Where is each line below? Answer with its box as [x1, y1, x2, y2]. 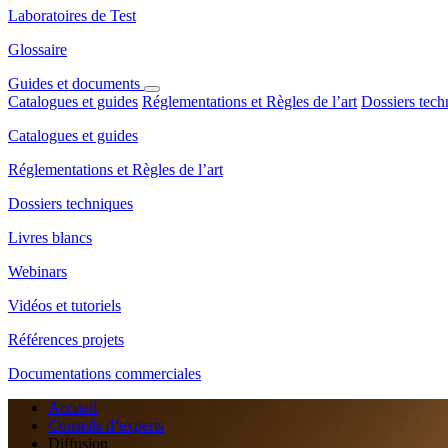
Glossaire [8, 41, 67, 58]
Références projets [8, 331, 124, 348]
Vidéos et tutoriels [8, 297, 121, 314]
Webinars [8, 263, 67, 280]
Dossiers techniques [8, 195, 133, 212]
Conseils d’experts [48, 417, 164, 434]
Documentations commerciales [8, 365, 201, 382]
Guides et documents [8, 75, 144, 92]
